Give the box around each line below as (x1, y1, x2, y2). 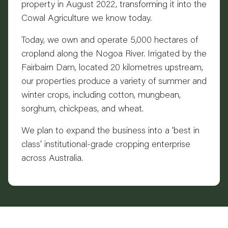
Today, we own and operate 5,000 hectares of (21, 33, 198, 46)
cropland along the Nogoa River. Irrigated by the (21, 47, 207, 60)
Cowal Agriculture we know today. (21, 11, 152, 24)
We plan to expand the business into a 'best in (21, 124, 199, 136)
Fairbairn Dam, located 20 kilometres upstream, (21, 61, 203, 73)
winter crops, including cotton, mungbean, (21, 88, 181, 101)
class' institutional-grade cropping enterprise (21, 137, 190, 150)
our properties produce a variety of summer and (21, 74, 207, 87)
